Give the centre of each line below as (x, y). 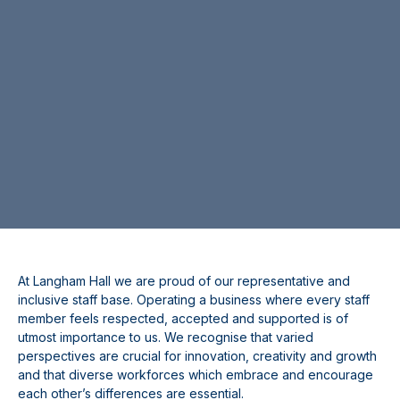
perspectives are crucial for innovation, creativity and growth (197, 355)
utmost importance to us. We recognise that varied (166, 337)
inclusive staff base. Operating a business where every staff (194, 299)
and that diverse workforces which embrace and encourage (196, 374)
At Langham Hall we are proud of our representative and (184, 280)
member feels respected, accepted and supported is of (183, 318)
